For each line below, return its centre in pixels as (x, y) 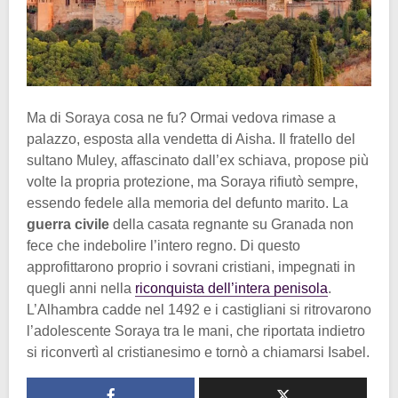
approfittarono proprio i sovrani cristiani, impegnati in (191, 267)
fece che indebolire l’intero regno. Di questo (163, 245)
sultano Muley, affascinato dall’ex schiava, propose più (198, 160)
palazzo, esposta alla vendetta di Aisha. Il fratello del (191, 139)
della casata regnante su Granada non (231, 224)
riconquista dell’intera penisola (231, 288)
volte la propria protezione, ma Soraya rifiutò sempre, (192, 181)
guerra (49, 224)
